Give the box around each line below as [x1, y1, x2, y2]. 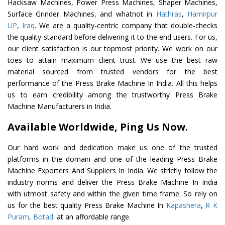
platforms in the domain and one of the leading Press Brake [8, 154, 217, 164]
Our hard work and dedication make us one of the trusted [8, 143, 217, 153]
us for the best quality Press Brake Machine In [8, 200, 166, 210]
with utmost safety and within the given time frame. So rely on [8, 189, 217, 199]
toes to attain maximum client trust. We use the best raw [8, 55, 217, 65]
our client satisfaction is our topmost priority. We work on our [8, 44, 217, 54]
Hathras [156, 9, 182, 19]
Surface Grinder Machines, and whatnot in [8, 9, 156, 19]
